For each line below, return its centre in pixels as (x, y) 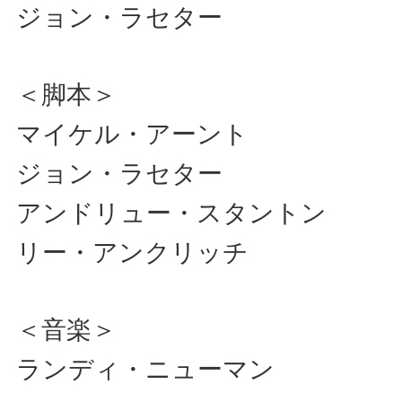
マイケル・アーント (145, 134)
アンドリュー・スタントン (184, 213)
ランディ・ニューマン (145, 369)
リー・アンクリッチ (132, 252)
